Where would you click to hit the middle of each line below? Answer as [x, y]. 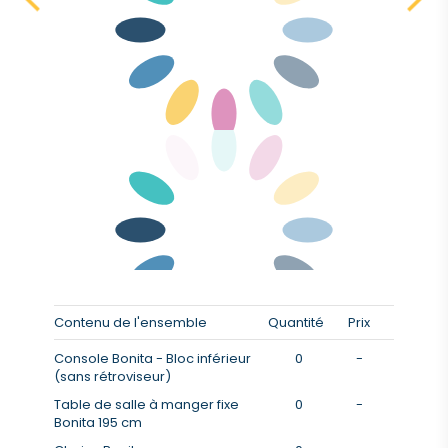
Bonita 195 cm [98, 422]
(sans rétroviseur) [112, 376]
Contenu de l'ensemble [130, 322]
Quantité [296, 322]
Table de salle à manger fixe [146, 404]
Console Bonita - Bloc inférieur [152, 358]
